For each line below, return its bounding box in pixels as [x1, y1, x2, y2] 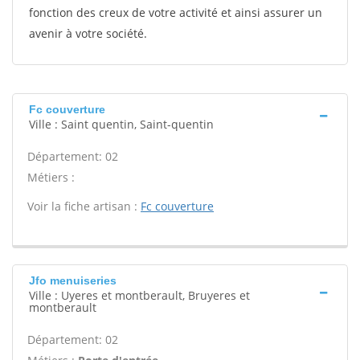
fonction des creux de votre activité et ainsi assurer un [29, 5, 322, 20]
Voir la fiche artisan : [27, 198, 141, 214]
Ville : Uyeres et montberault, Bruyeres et [29, 288, 250, 303]
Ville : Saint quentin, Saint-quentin [29, 117, 214, 132]
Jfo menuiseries [29, 274, 117, 287]
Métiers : [27, 170, 75, 185]
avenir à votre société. [29, 26, 147, 41]
